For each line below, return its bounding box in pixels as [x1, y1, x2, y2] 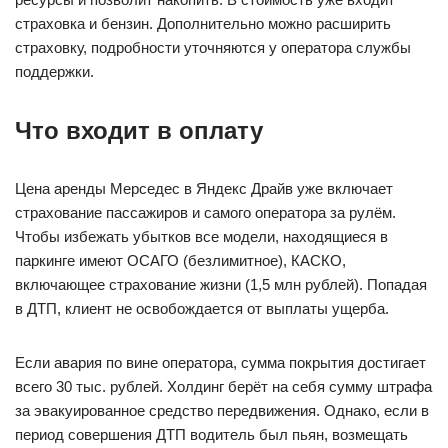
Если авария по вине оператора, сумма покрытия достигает [15, 354, 426, 371]
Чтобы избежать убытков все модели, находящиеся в [15, 228, 388, 245]
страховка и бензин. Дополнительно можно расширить [15, 15, 391, 32]
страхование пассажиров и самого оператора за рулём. [15, 204, 396, 221]
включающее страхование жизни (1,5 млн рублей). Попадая [15, 276, 427, 293]
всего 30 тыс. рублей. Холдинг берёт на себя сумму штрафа [15, 378, 432, 395]
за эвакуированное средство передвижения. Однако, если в [15, 402, 429, 419]
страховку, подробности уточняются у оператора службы [15, 39, 411, 56]
